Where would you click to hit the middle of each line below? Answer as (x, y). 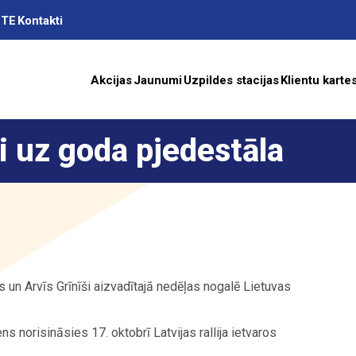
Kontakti (40, 20)
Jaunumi (158, 80)
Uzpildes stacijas (231, 80)
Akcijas (111, 80)
